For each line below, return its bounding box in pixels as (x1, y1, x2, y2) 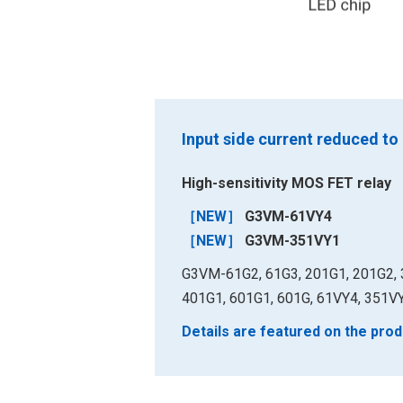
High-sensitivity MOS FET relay (182, 175, 391, 193)
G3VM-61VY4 (241, 208, 332, 226)
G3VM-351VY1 (241, 232, 340, 250)
